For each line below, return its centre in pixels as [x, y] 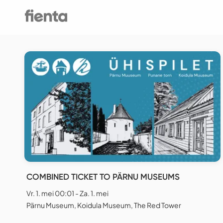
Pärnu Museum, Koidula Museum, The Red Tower [104, 205]
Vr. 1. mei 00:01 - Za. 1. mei [67, 193]
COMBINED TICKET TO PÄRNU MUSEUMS [103, 177]
